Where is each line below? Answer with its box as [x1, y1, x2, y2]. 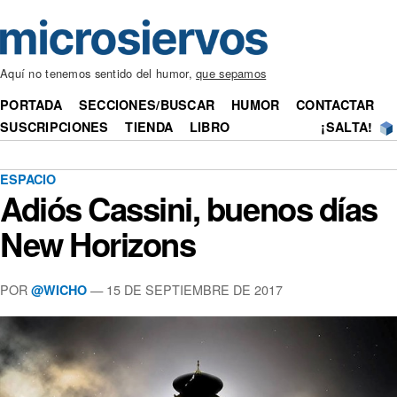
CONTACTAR [296, 96, 375, 114]
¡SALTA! [321, 118, 373, 136]
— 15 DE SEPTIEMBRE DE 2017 [87, 279, 283, 299]
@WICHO [31, 280, 87, 299]
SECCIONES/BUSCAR [78, 96, 215, 114]
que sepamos [196, 65, 267, 82]
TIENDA [125, 118, 174, 136]
